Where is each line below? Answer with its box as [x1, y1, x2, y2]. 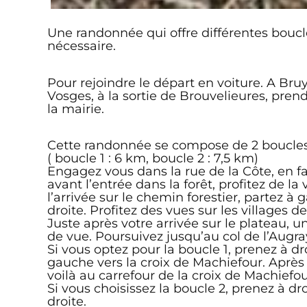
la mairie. [47, 101, 104, 116]
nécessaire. [47, 38, 116, 53]
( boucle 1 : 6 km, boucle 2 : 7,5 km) [47, 151, 258, 166]
